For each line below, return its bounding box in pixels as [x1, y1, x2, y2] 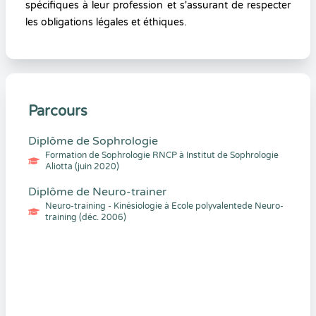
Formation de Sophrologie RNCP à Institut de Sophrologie [45, 150, 279, 160]
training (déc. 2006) [45, 212, 126, 222]
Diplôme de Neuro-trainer [28, 185, 166, 199]
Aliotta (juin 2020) [45, 162, 119, 171]
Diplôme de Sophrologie [28, 134, 158, 148]
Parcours [28, 103, 87, 120]
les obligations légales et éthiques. [25, 16, 187, 28]
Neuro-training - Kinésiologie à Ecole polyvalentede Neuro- [45, 201, 284, 211]
